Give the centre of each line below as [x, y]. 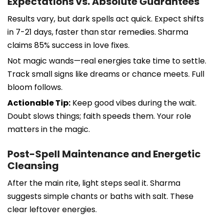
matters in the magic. [49, 129]
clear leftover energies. [52, 209]
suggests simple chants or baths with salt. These [100, 196]
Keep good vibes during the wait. [133, 103]
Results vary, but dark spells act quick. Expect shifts [106, 19]
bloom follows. [35, 87]
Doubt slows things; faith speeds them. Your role [99, 116]
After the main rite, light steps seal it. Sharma [94, 183]
